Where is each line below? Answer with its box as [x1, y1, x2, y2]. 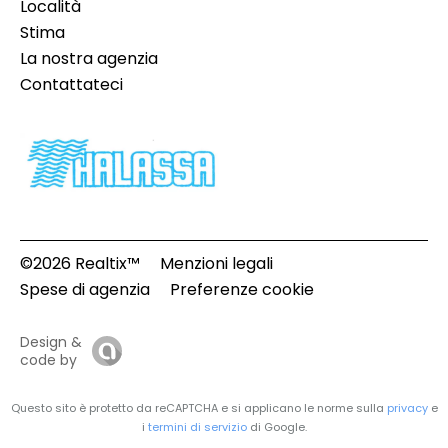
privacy [386, 400, 428, 417]
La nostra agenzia [20, 47, 158, 71]
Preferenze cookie [170, 278, 314, 302]
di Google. [246, 419, 307, 436]
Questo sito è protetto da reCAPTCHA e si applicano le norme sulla [10, 400, 387, 417]
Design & [20, 332, 82, 353]
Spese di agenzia [20, 278, 150, 302]
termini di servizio [147, 419, 247, 436]
